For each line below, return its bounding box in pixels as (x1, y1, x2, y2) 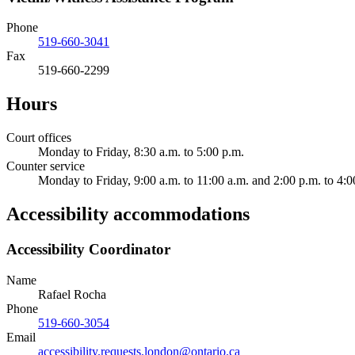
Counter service (6, 159, 85, 174)
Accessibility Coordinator (6, 241, 170, 258)
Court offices (6, 131, 71, 145)
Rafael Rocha (38, 287, 106, 301)
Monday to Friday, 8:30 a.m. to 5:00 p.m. (38, 145, 244, 159)
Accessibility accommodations (6, 204, 250, 225)
